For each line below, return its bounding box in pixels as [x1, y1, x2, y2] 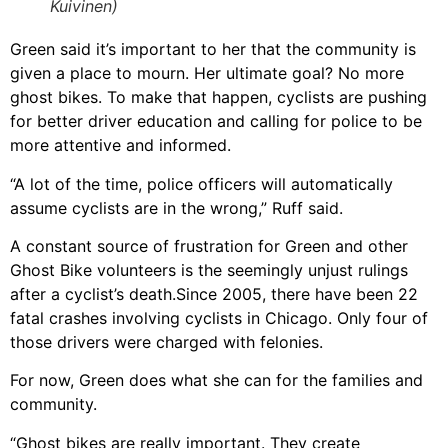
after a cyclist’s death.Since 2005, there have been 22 [10, 283, 418, 304]
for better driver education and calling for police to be [10, 111, 422, 132]
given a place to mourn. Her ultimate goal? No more [10, 63, 404, 84]
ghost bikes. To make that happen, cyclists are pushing [10, 87, 427, 108]
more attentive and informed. [10, 135, 231, 156]
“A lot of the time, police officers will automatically [10, 173, 393, 194]
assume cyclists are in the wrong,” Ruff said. [10, 197, 343, 218]
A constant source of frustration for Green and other [10, 235, 408, 256]
